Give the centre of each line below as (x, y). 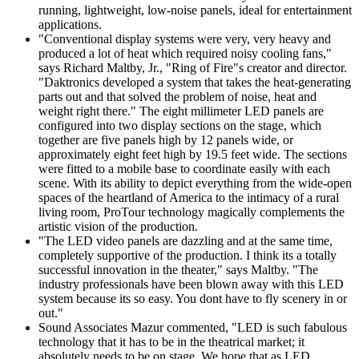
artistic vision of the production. (118, 226)
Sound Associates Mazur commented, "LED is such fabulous (193, 327)
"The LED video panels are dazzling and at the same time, (186, 240)
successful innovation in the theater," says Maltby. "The (178, 269)
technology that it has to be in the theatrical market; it (171, 341)
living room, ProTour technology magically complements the (192, 212)
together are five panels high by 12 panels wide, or (166, 139)
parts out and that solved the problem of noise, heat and (177, 96)
